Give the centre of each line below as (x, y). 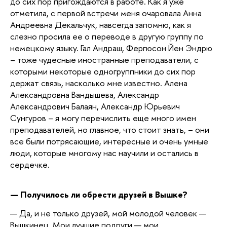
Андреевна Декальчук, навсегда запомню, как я (101, 24)
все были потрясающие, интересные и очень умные (109, 141)
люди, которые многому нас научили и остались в (104, 153)
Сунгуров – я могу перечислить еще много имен (103, 118)
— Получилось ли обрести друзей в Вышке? (100, 195)
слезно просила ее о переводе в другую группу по (107, 36)
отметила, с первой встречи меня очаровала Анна (106, 13)
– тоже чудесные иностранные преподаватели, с (104, 59)
